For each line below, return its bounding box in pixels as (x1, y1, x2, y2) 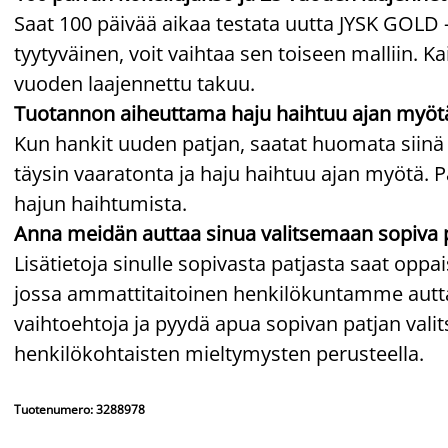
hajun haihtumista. (14, 189, 187, 217)
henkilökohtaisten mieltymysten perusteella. (14, 339, 424, 367)
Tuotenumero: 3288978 (14, 400, 145, 418)
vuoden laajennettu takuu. (14, 69, 255, 97)
